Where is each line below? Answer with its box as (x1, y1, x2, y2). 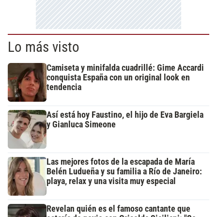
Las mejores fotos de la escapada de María (46, 157, 195, 167)
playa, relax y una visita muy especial (46, 176, 176, 186)
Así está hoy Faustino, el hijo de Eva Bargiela (46, 110, 203, 120)
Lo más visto (8, 39, 79, 56)
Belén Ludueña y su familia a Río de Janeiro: (46, 167, 202, 177)
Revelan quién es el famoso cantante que (46, 204, 190, 214)
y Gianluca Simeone (46, 120, 116, 130)
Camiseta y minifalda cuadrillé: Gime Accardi (46, 63, 204, 73)
